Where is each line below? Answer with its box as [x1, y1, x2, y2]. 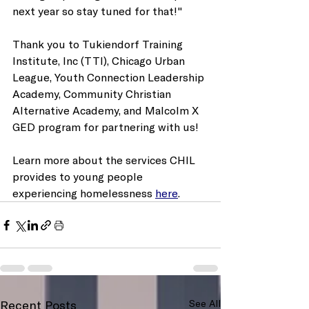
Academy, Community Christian [12, 87, 174, 101]
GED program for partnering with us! [12, 120, 199, 134]
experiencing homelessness [12, 186, 155, 200]
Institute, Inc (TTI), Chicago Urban [12, 54, 188, 68]
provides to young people [12, 170, 146, 183]
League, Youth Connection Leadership [12, 70, 207, 84]
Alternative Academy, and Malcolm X [12, 103, 201, 117]
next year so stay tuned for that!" [12, 4, 182, 18]
